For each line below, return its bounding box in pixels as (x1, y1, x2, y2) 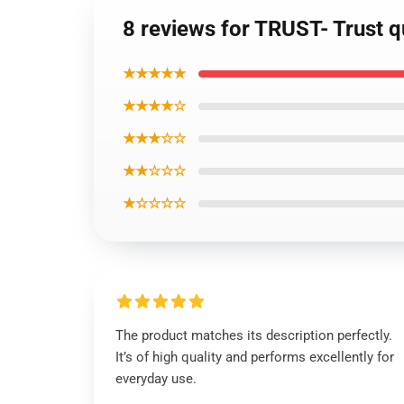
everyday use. (115, 371, 197, 387)
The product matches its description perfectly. (115, 327, 392, 344)
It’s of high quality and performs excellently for (115, 349, 394, 365)
